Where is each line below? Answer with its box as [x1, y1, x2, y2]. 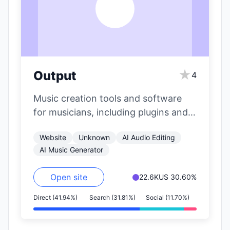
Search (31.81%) [89, 194, 136, 202]
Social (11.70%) [145, 194, 189, 202]
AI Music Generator [40, 145, 103, 155]
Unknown [79, 133, 110, 142]
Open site [50, 171, 87, 182]
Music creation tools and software [33, 93, 182, 104]
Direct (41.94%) [33, 194, 78, 202]
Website [40, 133, 66, 142]
